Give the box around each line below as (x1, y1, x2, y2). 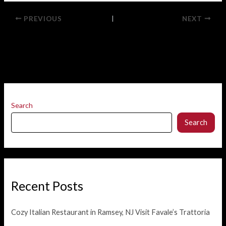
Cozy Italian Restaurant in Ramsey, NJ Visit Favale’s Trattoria (11, 208, 210, 217)
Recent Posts (11, 178, 84, 193)
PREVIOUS (22, 14, 62, 23)
